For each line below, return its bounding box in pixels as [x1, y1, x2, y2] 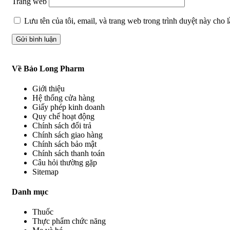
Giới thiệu [32, 84, 65, 93]
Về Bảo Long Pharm [12, 64, 84, 73]
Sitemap [32, 167, 59, 176]
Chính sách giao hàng [32, 130, 103, 139]
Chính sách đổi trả [32, 121, 91, 130]
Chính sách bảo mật [32, 139, 97, 148]
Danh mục [12, 187, 48, 197]
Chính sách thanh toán [32, 148, 105, 158]
